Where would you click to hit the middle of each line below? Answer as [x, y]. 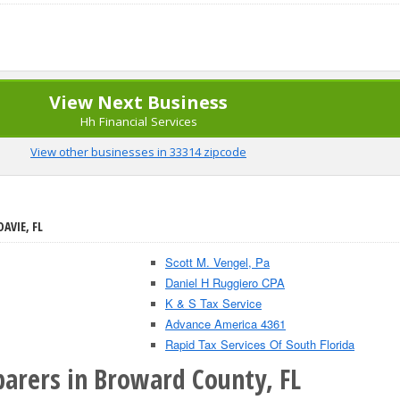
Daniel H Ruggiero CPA [225, 283]
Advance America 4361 [225, 324]
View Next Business [138, 102]
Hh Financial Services [138, 121]
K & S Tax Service [213, 303]
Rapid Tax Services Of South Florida [260, 344]
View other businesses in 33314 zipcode [138, 152]
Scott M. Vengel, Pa [217, 262]
